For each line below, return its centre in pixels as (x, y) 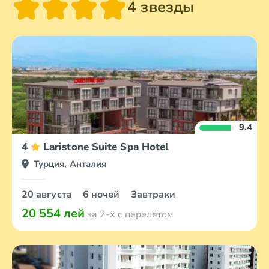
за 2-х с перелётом (129, 214)
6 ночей (102, 195)
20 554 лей (53, 213)
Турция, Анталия (70, 164)
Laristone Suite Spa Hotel (106, 147)
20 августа (48, 195)
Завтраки (153, 195)
